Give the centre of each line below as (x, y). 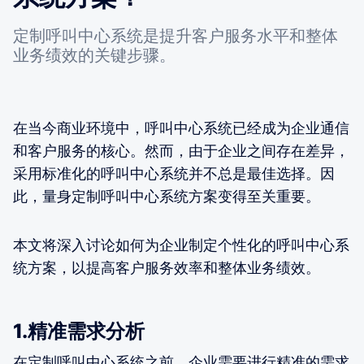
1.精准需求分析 (79, 331)
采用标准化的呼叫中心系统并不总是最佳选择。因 (174, 173)
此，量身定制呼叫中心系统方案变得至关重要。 (167, 196)
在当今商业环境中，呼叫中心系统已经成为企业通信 (181, 128)
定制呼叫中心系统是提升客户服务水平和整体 (175, 35)
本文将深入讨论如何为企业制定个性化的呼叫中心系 (181, 245)
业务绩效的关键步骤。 (94, 55)
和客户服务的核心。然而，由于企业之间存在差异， (181, 150)
